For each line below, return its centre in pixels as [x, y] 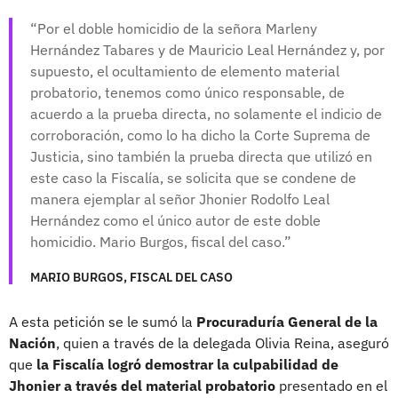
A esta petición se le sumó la [103, 321]
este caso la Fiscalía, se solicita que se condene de [193, 177]
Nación [32, 342]
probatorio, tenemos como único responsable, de [187, 92]
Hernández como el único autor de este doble [175, 220]
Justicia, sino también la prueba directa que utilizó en [201, 156]
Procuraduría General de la [287, 321]
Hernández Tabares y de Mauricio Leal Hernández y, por [207, 49]
